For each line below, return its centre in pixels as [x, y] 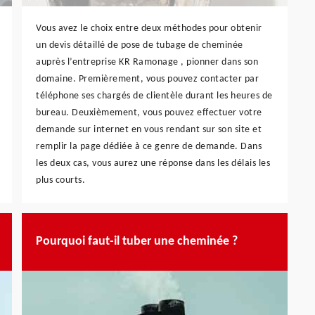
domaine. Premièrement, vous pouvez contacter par [147, 79]
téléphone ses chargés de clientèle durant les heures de [154, 96]
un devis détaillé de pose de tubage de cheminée [140, 45]
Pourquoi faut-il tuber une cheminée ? [137, 242]
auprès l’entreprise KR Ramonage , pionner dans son [147, 62]
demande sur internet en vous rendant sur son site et [149, 129]
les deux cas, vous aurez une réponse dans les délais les [153, 163]
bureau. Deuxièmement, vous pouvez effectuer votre [149, 112]
